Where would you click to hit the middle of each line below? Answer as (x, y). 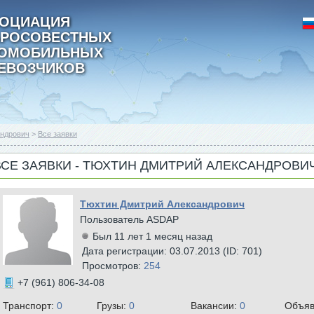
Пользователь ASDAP (129, 219)
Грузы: (113, 306)
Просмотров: (113, 266)
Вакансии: (215, 306)
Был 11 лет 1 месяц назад (152, 236)
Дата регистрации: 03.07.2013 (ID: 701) (172, 251)
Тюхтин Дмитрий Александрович (162, 204)
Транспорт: (30, 306)
